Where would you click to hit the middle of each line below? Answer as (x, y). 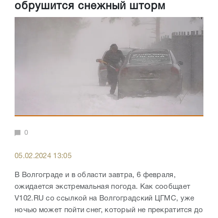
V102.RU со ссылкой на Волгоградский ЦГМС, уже (105, 199)
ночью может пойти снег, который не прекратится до (109, 210)
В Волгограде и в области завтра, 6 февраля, (95, 175)
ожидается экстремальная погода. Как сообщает (103, 187)
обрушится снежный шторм (90, 7)
